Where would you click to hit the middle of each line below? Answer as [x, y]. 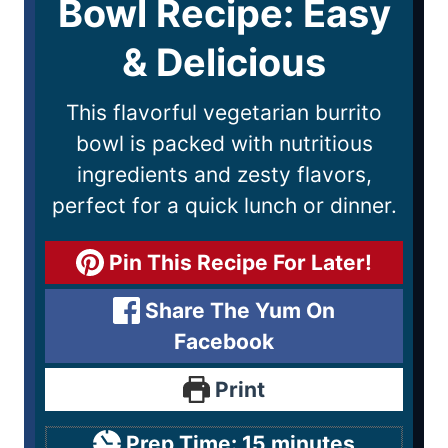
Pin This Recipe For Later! [237, 262]
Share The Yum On [238, 310]
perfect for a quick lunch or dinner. [224, 205]
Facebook [224, 341]
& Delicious [224, 61]
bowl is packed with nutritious [224, 143]
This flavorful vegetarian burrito [224, 112]
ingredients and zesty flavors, [224, 174]
